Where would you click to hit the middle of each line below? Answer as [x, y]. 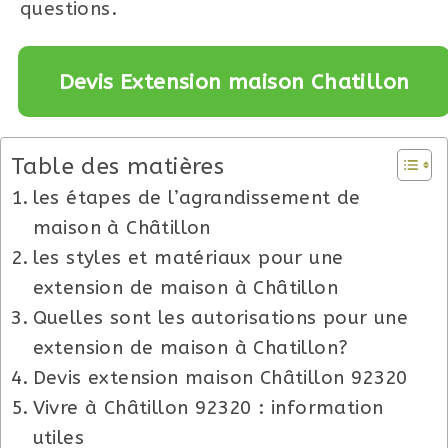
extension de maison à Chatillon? [190, 347]
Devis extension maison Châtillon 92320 [220, 377]
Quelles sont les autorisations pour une [220, 317]
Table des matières [118, 166]
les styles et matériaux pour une [188, 257]
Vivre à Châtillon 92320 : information [208, 407]
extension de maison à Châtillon [185, 287]
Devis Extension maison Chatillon [234, 81]
